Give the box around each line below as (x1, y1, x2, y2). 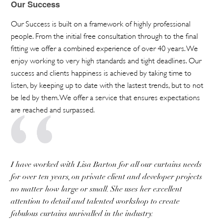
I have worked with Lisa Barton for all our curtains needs (11, 159, 202, 169)
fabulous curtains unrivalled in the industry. (11, 208, 154, 219)
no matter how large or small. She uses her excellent (11, 184, 183, 194)
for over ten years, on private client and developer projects (11, 171, 203, 182)
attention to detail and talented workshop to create (11, 196, 180, 206)
